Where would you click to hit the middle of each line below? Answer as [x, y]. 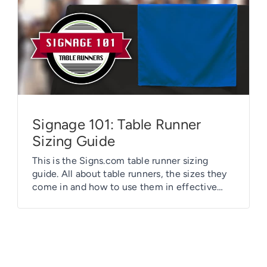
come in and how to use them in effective [125, 187]
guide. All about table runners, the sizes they [130, 173]
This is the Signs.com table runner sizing [120, 160]
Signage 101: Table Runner [117, 124]
